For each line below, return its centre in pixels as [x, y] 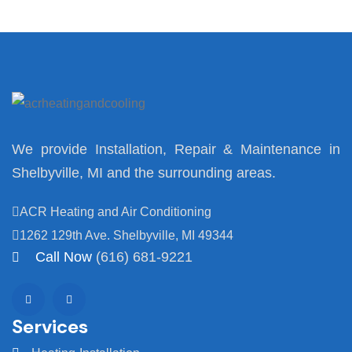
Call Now [64, 257]
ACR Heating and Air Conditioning [115, 211]
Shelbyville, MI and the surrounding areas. [144, 172]
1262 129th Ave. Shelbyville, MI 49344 [126, 235]
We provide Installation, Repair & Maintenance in [176, 149]
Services [50, 326]
